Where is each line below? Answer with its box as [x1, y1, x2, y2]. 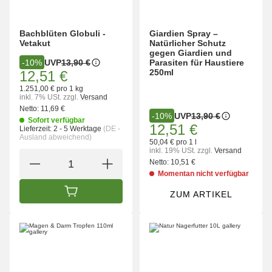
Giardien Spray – [149, 29, 218, 39]
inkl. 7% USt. [19, 93, 61, 102]
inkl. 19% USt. [149, 146, 195, 155]
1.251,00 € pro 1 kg [19, 84, 83, 93]
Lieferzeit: [19, 124, 52, 134]
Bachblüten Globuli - [19, 29, 106, 39]
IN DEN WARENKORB [70, 189, 155, 200]
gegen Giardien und [149, 48, 232, 58]
